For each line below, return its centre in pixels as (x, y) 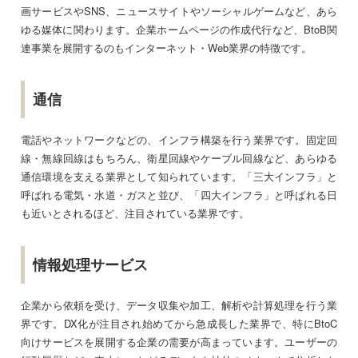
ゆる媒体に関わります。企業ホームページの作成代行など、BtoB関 (179, 29)
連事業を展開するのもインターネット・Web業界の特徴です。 (166, 47)
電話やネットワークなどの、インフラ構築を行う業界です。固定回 (179, 139)
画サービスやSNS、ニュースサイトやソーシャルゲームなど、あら (179, 10)
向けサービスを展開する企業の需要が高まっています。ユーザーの (179, 341)
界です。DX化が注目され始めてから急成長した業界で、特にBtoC (179, 323)
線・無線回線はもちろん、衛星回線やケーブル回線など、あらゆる (179, 157)
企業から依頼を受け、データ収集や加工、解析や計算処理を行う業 (179, 304)
